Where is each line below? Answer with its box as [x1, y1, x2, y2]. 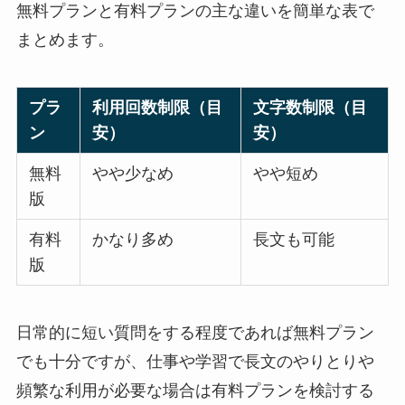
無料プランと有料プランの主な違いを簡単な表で [15, 2, 374, 21]
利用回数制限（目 [92, 99, 223, 118]
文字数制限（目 [253, 99, 368, 118]
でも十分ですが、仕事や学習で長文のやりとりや [15, 353, 374, 372]
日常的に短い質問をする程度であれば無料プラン [15, 324, 374, 343]
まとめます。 [15, 31, 114, 50]
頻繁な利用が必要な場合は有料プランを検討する [15, 381, 374, 400]
